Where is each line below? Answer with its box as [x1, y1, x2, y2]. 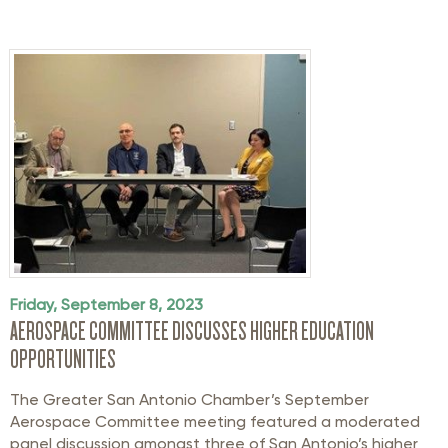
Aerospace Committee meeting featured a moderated [10, 411, 420, 431]
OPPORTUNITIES [10, 344, 116, 373]
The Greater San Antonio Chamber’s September [10, 389, 369, 409]
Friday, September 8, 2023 [10, 294, 203, 314]
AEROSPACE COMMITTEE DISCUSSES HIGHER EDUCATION [10, 316, 374, 345]
